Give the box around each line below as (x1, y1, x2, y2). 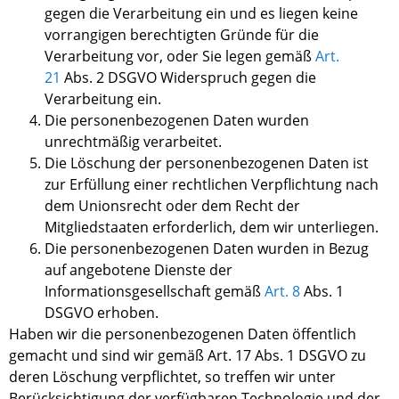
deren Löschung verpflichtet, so (9, 367, 224, 387)
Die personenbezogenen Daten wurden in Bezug (45, 239, 369, 259)
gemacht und (9, 346, 102, 366)
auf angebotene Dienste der (45, 260, 232, 281)
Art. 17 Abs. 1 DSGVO (208, 346, 351, 366)
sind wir (102, 346, 154, 366)
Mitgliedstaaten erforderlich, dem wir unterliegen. (45, 217, 379, 238)
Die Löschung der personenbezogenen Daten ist (45, 153, 369, 174)
